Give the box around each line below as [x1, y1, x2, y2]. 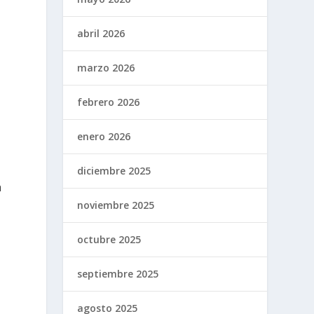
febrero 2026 [77, 95, 140, 109]
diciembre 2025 [77, 163, 151, 177]
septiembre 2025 [77, 266, 159, 280]
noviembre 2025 [77, 198, 155, 212]
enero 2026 [77, 129, 131, 143]
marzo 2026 [77, 60, 135, 74]
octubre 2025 [77, 232, 142, 246]
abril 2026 [77, 26, 125, 40]
